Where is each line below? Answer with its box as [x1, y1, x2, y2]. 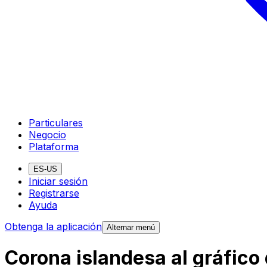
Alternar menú [107, 222, 155, 232]
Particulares [29, 116, 83, 129]
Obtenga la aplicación [5, 220, 102, 232]
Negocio [29, 128, 66, 141]
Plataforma [29, 140, 79, 153]
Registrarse [29, 187, 79, 199]
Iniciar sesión [29, 175, 88, 187]
